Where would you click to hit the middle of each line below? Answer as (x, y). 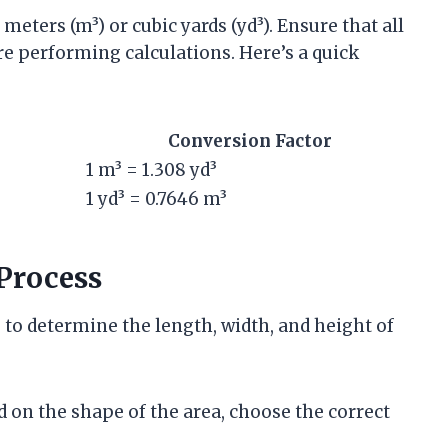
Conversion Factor (249, 140)
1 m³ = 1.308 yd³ (151, 169)
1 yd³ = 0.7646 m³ (156, 198)
